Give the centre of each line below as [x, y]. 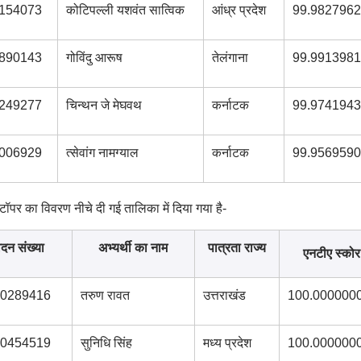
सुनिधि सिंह [106, 343]
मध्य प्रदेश [227, 343]
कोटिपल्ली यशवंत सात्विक [125, 10]
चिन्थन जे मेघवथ [104, 105]
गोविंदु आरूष [94, 58]
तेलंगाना [230, 58]
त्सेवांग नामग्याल [102, 153]
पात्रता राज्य [237, 248]
